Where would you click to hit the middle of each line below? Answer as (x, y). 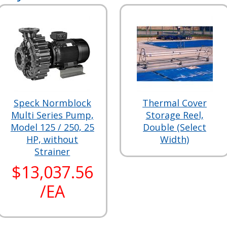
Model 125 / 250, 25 (52, 127)
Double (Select (175, 127)
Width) (175, 139)
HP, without (52, 139)
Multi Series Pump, (52, 115)
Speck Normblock (52, 103)
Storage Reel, (175, 115)
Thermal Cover (175, 103)
